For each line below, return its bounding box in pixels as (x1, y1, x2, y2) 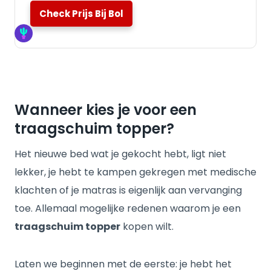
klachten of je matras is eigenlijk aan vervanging (15, 183, 242, 197)
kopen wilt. (120, 220, 174, 233)
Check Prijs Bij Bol (39, 7, 123, 20)
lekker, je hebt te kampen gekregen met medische (15, 165, 256, 179)
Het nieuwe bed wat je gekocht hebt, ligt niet (15, 147, 226, 161)
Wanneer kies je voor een (15, 100, 197, 120)
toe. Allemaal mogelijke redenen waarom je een (15, 201, 241, 215)
